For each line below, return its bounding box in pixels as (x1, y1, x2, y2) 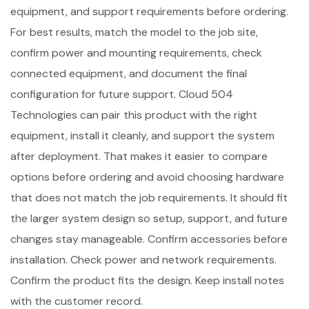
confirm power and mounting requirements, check (10, 46, 262, 60)
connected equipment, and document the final (10, 66, 247, 81)
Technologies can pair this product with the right (10, 108, 257, 122)
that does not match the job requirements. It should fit (10, 190, 288, 205)
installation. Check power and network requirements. (10, 252, 277, 267)
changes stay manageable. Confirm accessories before (10, 232, 288, 246)
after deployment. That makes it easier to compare (10, 149, 268, 163)
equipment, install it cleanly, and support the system (10, 128, 275, 143)
